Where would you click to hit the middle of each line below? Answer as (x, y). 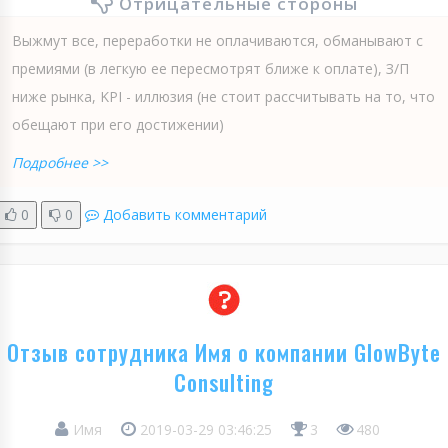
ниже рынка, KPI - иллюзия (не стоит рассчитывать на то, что (223, 96)
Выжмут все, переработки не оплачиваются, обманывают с (217, 40)
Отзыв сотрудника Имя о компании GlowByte (224, 351)
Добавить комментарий (185, 214)
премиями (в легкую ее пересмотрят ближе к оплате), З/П (210, 68)
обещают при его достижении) (118, 124)
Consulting (224, 381)
